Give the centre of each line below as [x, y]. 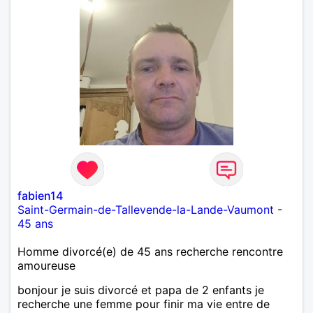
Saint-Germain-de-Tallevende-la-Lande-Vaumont [146, 209]
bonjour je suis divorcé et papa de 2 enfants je [141, 290]
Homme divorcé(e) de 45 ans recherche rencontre [150, 251]
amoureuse [46, 265]
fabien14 [40, 195]
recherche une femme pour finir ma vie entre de [144, 304]
